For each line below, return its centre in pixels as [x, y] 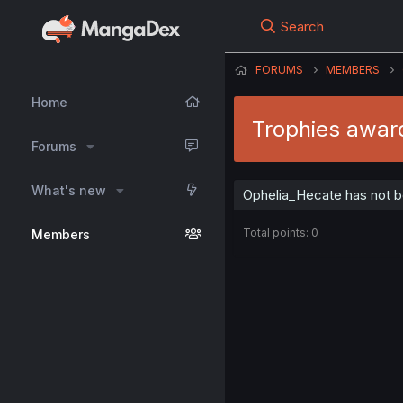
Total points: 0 [281, 233]
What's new [69, 190]
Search [303, 27]
